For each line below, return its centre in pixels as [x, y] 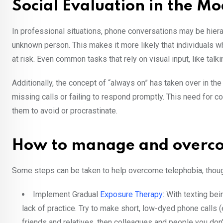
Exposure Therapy [131, 195]
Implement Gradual [66, 195]
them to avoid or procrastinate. [66, 111]
